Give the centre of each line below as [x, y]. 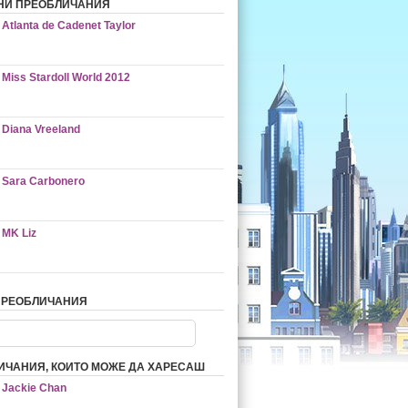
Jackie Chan [34, 388]
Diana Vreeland [41, 129]
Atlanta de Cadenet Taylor [69, 25]
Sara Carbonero [43, 181]
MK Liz [19, 233]
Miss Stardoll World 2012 [66, 77]
